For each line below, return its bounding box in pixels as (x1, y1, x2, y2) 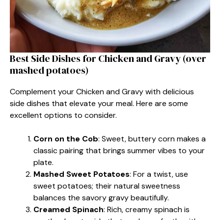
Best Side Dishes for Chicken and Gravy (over (10, 51, 206, 65)
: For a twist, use (130, 168, 188, 179)
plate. (33, 157, 54, 167)
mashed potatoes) (10, 63, 89, 77)
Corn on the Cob (33, 133, 98, 144)
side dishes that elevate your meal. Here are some (10, 98, 188, 109)
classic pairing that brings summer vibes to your (33, 145, 205, 156)
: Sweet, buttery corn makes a (98, 133, 206, 144)
